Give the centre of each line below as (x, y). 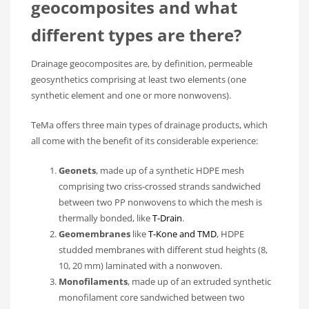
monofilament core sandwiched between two (152, 298)
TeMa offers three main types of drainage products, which (149, 125)
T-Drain (167, 218)
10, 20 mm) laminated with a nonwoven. (140, 266)
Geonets (77, 171)
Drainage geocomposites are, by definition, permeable (142, 64)
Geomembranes (94, 234)
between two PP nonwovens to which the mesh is (160, 202)
